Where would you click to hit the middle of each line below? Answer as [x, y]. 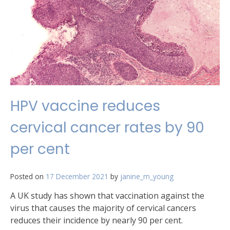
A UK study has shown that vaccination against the [107, 195]
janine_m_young [147, 176]
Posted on [28, 176]
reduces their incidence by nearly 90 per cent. [97, 220]
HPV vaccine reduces [85, 106]
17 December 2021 [77, 176]
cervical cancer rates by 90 [107, 127]
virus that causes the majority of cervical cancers [103, 208]
